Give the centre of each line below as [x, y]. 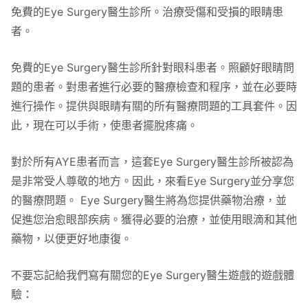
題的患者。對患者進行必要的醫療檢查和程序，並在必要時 [154, 87]
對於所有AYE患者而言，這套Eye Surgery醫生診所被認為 [152, 162]
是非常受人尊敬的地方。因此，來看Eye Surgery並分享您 [153, 181]
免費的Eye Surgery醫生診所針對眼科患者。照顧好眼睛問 [153, 67]
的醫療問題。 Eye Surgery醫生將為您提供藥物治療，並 [149, 200]
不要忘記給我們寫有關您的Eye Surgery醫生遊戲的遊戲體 [153, 275]
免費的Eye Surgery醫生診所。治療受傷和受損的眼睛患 [147, 12]
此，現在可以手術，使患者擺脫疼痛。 [104, 125]
